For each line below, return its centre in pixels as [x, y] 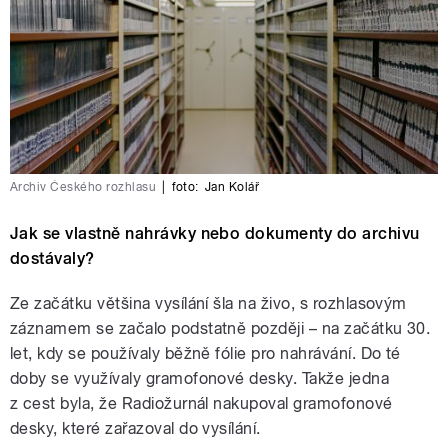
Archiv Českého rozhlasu [83, 187]
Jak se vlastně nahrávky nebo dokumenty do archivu [215, 234]
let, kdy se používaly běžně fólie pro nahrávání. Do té [205, 354]
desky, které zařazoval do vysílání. [135, 429]
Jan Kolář [232, 187]
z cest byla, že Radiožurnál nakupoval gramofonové [201, 404]
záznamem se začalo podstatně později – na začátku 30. [220, 329]
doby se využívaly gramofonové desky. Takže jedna [200, 379]
